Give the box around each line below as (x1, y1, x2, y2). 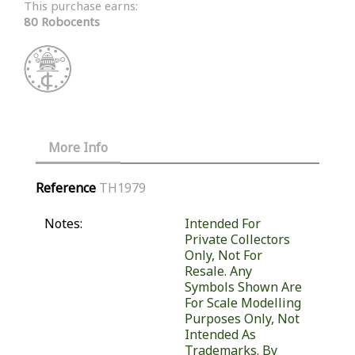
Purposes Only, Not (184, 310, 300, 328)
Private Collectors (184, 231, 290, 249)
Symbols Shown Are (184, 278, 302, 296)
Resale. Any (184, 262, 252, 281)
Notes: (44, 215, 82, 233)
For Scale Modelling (184, 294, 301, 312)
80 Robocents (24, 13, 100, 29)
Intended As (184, 326, 256, 344)
